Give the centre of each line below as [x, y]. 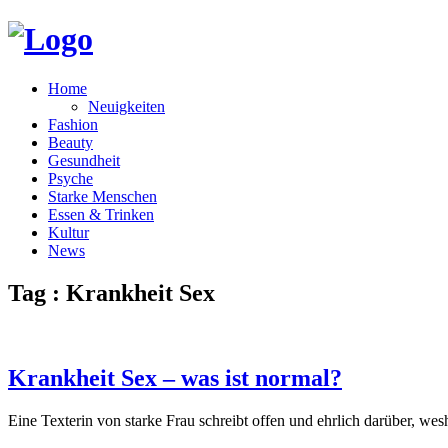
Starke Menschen [102, 196]
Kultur [68, 232]
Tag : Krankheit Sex [111, 292]
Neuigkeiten [126, 106]
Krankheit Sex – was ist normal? [175, 377]
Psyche [70, 178]
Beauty [70, 142]
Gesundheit [84, 160]
